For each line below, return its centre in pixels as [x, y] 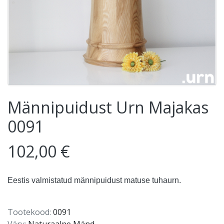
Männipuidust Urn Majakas [108, 107]
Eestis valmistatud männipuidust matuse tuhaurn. [95, 180]
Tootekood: [29, 212]
